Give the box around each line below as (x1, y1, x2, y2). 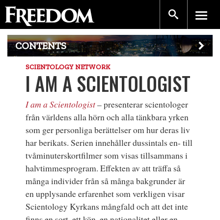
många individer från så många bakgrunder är (26, 174, 186, 187)
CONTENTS (15, 39, 66, 52)
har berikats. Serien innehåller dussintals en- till (26, 136, 193, 148)
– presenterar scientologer (95, 98, 189, 110)
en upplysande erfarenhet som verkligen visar (26, 187, 185, 199)
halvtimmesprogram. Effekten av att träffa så (26, 162, 181, 174)
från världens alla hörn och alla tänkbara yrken (26, 110, 189, 123)
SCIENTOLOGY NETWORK (26, 62, 111, 71)
